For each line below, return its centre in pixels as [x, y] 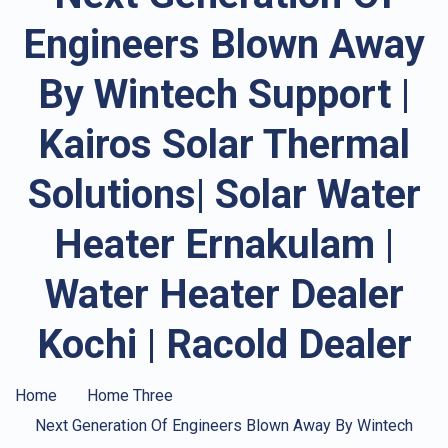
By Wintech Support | [224, 95]
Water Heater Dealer [224, 295]
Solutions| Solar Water [224, 195]
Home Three [130, 396]
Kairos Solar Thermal [224, 145]
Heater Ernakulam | [224, 245]
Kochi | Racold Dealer [224, 345]
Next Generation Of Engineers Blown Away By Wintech [224, 426]
